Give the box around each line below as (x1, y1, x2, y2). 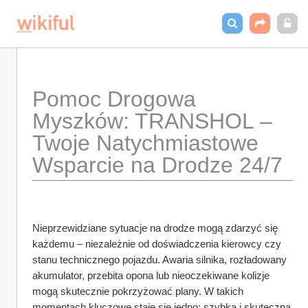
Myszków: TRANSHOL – (32, 109, 272, 133)
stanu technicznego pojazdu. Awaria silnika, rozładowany (32, 254, 287, 265)
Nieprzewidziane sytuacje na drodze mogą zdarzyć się (32, 222, 278, 234)
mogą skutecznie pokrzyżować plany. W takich (32, 285, 243, 297)
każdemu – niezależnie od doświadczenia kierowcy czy (32, 238, 281, 250)
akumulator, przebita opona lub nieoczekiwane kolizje (32, 269, 269, 281)
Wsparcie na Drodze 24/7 (32, 153, 283, 177)
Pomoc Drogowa (32, 87, 196, 111)
